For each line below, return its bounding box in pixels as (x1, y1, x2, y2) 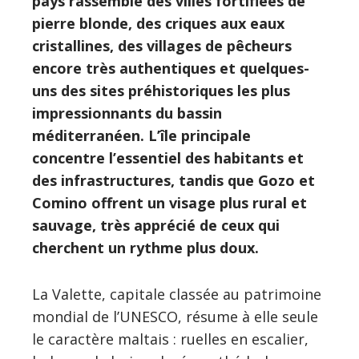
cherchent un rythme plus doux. (32, 237, 259, 257)
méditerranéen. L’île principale (32, 125, 251, 145)
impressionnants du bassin (32, 103, 222, 123)
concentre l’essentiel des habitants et (32, 147, 304, 167)
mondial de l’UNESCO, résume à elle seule (32, 306, 318, 326)
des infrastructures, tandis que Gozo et (32, 170, 315, 190)
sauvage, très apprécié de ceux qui (32, 215, 280, 235)
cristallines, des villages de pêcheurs (32, 35, 292, 55)
